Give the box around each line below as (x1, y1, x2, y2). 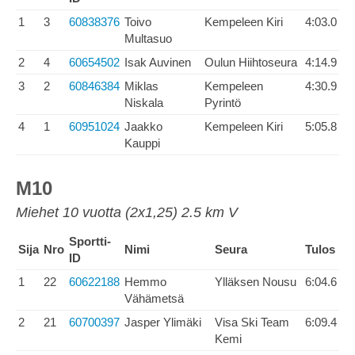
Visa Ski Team (215, 315, 289, 329)
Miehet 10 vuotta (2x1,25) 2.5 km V (16, 204, 238, 220)
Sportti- (69, 235, 111, 248)
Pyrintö (204, 96, 241, 109)
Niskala (124, 96, 163, 109)
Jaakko (124, 120, 162, 133)
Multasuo (124, 32, 172, 45)
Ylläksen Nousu (215, 275, 296, 288)
